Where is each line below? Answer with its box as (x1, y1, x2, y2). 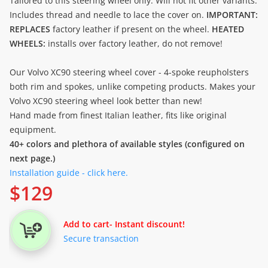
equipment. (10, 123, 56, 135)
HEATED (212, 23, 244, 35)
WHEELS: (10, 37, 45, 49)
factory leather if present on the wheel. (50, 23, 212, 35)
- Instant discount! (109, 218, 185, 230)
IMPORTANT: (206, 8, 258, 20)
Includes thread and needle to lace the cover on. (10, 8, 206, 20)
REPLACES (10, 23, 50, 35)
